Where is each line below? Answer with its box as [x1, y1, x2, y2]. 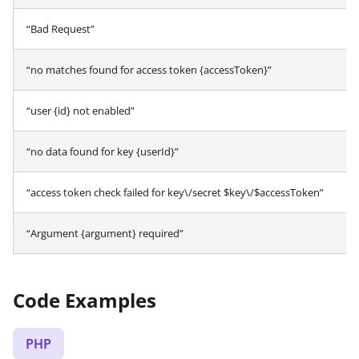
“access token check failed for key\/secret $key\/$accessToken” [26, 184, 324, 200]
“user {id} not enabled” [26, 103, 135, 118]
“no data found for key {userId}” [26, 143, 179, 159]
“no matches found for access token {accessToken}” [26, 62, 272, 77]
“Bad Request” [26, 21, 95, 36]
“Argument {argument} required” [26, 225, 184, 240]
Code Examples [13, 286, 156, 313]
